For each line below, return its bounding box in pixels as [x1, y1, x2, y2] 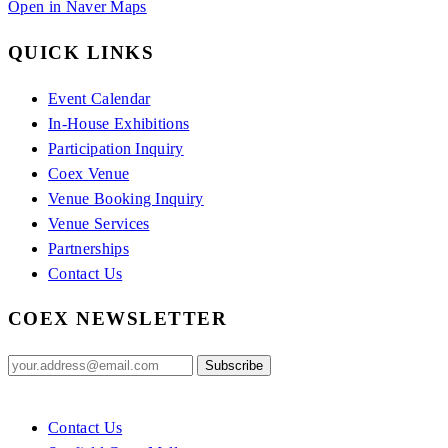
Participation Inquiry [48, 139, 184, 157]
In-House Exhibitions [48, 114, 190, 132]
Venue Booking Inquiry [48, 189, 204, 207]
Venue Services [48, 214, 150, 232]
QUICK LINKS [8, 41, 155, 63]
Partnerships [48, 239, 129, 257]
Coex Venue [48, 164, 130, 182]
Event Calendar [48, 89, 151, 107]
